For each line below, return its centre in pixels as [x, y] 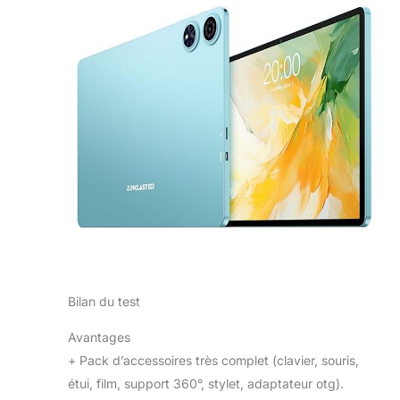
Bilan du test [104, 302]
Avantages [99, 337]
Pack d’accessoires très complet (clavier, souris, [217, 361]
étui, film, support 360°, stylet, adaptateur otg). [206, 384]
